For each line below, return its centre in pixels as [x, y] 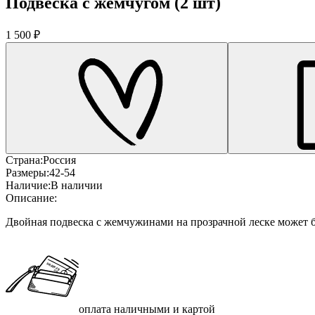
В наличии [77, 185]
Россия [59, 160]
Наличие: [28, 185]
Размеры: [27, 172]
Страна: [24, 160]
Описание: [31, 198]
